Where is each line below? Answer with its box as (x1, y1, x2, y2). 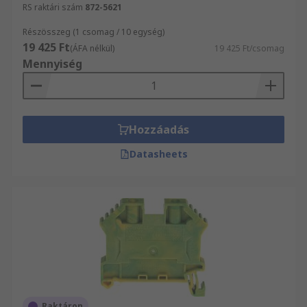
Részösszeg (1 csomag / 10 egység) (23, 26, 164, 38)
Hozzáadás (129, 122, 189, 137)
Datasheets (129, 147, 188, 160)
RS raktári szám (23, 1, 83, 13)
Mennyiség (23, 56, 82, 71)
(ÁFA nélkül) (70, 42, 114, 54)
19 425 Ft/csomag (214, 42, 284, 54)
